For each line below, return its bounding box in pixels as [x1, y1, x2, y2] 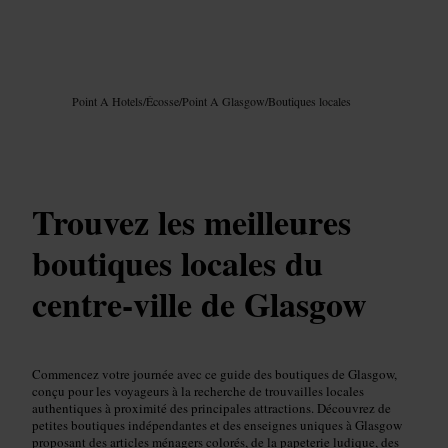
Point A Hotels [72, 93, 143, 110]
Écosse [146, 93, 179, 110]
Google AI [62, 73, 104, 88]
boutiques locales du [32, 237, 323, 288]
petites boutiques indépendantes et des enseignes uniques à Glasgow [32, 415, 402, 434]
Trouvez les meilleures [32, 196, 351, 247]
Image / [32, 73, 62, 88]
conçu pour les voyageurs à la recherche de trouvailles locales [32, 381, 364, 400]
